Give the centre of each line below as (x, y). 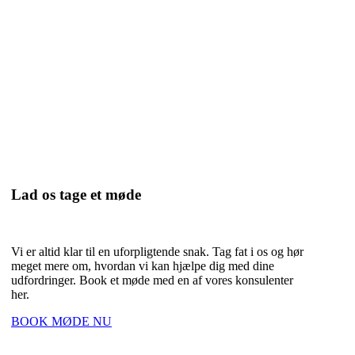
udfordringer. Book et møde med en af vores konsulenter (152, 281)
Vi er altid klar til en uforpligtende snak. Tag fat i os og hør (157, 252)
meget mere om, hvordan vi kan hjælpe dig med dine (143, 266)
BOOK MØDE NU (61, 322)
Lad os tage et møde (76, 195)
